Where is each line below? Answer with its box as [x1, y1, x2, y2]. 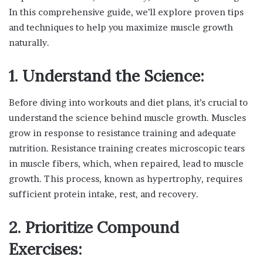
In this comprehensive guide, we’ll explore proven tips [9, 6, 244, 18]
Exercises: [9, 238, 82, 259]
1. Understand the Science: [9, 66, 204, 86]
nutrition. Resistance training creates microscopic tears [9, 142, 245, 154]
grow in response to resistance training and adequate [9, 127, 236, 139]
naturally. [9, 37, 49, 49]
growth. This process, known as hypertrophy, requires [9, 173, 242, 184]
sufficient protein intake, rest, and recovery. [9, 188, 198, 200]
